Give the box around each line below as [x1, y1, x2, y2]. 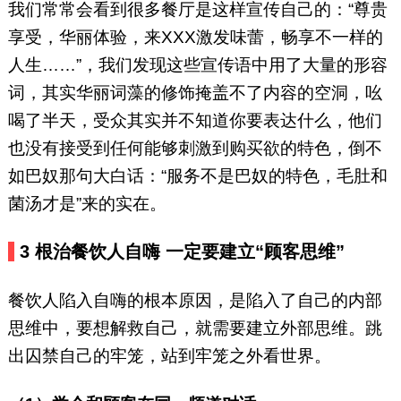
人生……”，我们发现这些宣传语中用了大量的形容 [7, 55, 388, 75]
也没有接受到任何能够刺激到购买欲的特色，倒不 [7, 139, 382, 158]
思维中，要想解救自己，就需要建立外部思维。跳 [7, 319, 382, 338]
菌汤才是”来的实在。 [7, 194, 166, 214]
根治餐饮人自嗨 [35, 242, 166, 262]
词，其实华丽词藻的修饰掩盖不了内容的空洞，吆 [7, 83, 382, 103]
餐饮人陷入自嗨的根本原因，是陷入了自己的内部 [7, 291, 382, 311]
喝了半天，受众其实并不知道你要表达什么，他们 [7, 111, 382, 131]
